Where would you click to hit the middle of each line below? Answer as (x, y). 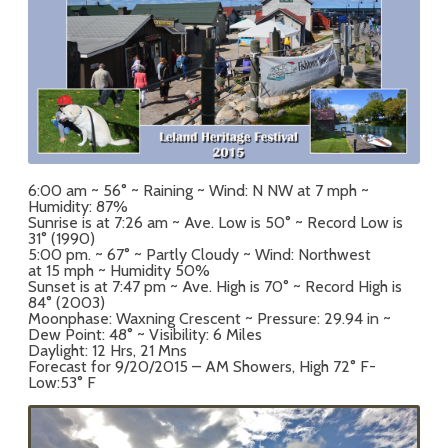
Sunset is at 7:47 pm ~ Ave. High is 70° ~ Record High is (215, 286)
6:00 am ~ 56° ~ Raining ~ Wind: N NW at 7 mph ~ (198, 190)
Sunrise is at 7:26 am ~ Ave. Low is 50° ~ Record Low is (215, 222)
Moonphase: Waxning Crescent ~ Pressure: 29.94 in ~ (209, 318)
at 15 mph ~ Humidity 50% (119, 270)
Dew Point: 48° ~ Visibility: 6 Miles (145, 334)
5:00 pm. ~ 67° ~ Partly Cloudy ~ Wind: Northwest (199, 254)
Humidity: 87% (78, 206)
